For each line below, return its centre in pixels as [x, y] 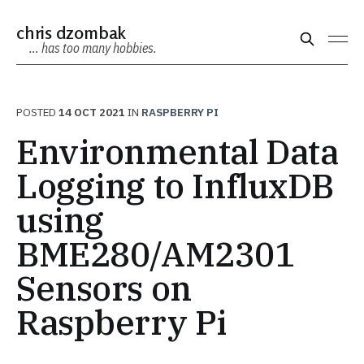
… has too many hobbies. [93, 48]
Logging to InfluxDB [175, 186]
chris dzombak [71, 32]
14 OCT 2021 [92, 112]
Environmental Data [178, 152]
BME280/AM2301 [156, 254]
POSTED [37, 112]
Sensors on [104, 288]
